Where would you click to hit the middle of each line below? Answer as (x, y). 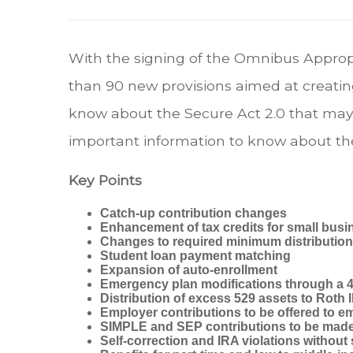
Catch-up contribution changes (193, 214)
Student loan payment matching (195, 256)
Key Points (107, 180)
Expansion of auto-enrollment (189, 270)
